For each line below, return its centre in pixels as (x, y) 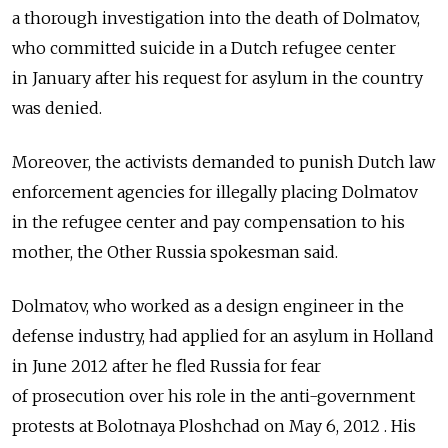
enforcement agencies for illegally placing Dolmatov (215, 191)
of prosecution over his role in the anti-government (213, 395)
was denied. (57, 107)
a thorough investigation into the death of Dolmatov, (216, 17)
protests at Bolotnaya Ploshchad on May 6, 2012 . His (214, 425)
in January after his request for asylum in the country (217, 77)
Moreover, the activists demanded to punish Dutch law (223, 161)
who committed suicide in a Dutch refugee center (204, 47)
